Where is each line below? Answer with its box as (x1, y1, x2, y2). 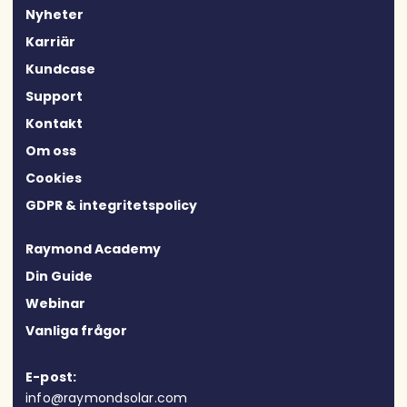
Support (25, 86, 83, 105)
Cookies (25, 168, 82, 187)
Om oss (25, 141, 76, 160)
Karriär (25, 32, 75, 51)
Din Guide (25, 267, 93, 285)
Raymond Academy (25, 239, 161, 258)
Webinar (25, 294, 85, 313)
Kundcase (25, 59, 95, 78)
